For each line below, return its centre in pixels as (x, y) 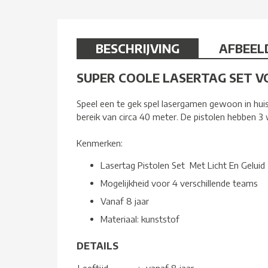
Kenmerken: (100, 143)
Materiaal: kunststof (140, 219)
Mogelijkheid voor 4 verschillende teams (179, 183)
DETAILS (98, 246)
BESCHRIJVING (138, 48)
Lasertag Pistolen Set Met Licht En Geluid (183, 165)
